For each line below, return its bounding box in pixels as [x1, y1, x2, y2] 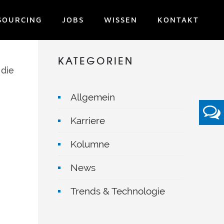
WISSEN [104, 15, 137, 24]
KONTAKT [157, 15, 199, 24]
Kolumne [70, 138, 109, 149]
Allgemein [70, 91, 115, 102]
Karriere [70, 115, 105, 126]
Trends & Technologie [70, 185, 165, 196]
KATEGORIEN [58, 54, 133, 67]
